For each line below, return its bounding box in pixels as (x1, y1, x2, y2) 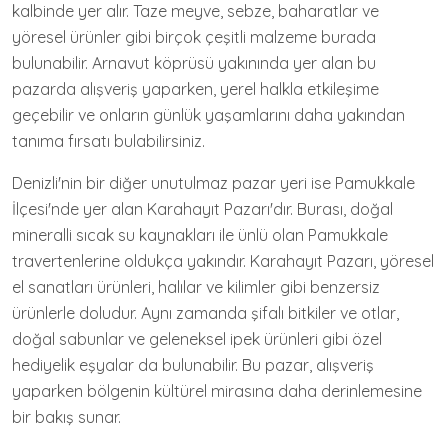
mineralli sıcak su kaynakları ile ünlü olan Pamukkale (12, 224, 388, 245)
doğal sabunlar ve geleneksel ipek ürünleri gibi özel (12, 328, 382, 349)
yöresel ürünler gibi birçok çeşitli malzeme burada (12, 26, 376, 47)
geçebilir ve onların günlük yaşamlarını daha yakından (12, 104, 405, 125)
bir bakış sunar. (12, 406, 121, 427)
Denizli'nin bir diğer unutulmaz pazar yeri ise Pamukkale (12, 172, 415, 193)
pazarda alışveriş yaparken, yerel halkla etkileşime (12, 78, 379, 99)
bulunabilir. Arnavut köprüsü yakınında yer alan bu (12, 52, 376, 73)
